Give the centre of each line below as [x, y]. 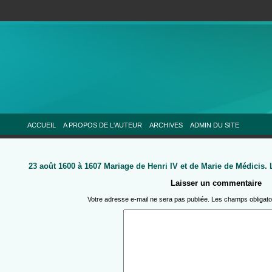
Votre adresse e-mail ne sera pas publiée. [149, 199]
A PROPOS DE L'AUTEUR [102, 125]
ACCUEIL [41, 125]
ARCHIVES [166, 125]
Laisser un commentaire [216, 183]
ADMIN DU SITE [214, 125]
